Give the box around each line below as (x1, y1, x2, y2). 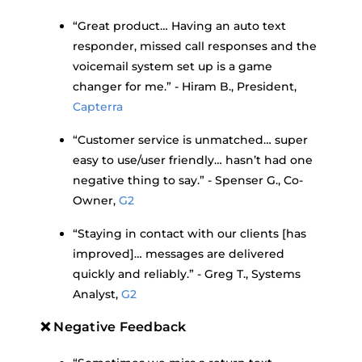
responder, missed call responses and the (73, 39, 317, 53)
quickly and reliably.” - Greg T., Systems (73, 267, 301, 281)
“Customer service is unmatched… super (73, 133, 308, 147)
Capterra (73, 99, 123, 114)
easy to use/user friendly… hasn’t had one (73, 153, 313, 167)
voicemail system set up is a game (73, 59, 272, 74)
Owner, (73, 193, 119, 208)
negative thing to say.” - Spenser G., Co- (73, 173, 303, 187)
